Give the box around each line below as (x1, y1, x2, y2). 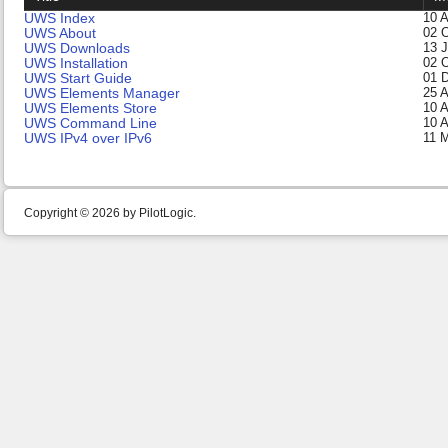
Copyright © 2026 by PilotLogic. (24, 207, 196, 219)
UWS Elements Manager (24, 85, 180, 101)
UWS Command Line (24, 115, 157, 131)
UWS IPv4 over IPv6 (24, 130, 152, 146)
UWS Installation (24, 55, 128, 71)
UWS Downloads (24, 40, 130, 56)
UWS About (24, 25, 96, 41)
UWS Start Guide (24, 70, 132, 86)
